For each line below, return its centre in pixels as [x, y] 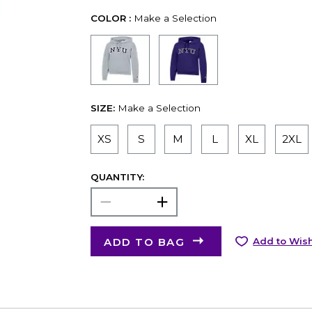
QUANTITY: [117, 177]
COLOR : [110, 18]
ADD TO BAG [145, 242]
